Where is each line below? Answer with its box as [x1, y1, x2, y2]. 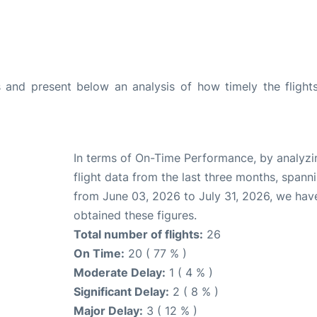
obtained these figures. [74, 208, 197, 223]
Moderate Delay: [74, 265, 166, 280]
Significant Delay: [74, 284, 169, 299]
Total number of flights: [74, 227, 203, 242]
